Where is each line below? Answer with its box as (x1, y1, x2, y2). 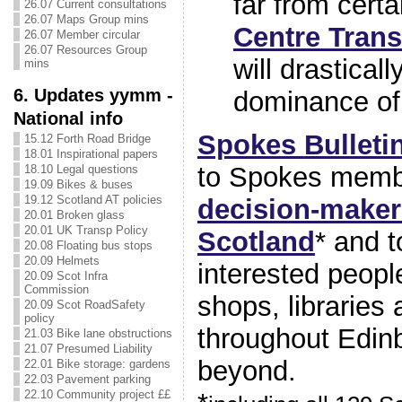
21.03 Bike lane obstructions (23, 327, 172, 340)
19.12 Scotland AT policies (23, 193, 162, 206)
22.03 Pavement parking (23, 372, 151, 386)
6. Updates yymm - (13, 84, 173, 105)
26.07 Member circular (23, 28, 140, 41)
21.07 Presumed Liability (23, 342, 153, 355)
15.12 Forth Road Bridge (23, 132, 151, 145)
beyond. (197, 355, 296, 388)
